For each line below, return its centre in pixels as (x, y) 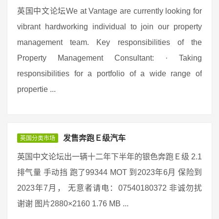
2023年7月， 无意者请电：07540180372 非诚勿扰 (109, 188)
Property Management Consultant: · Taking (109, 58)
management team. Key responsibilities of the (109, 42)
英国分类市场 (38, 138)
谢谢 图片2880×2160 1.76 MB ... (73, 204)
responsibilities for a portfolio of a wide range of (109, 74)
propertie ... (36, 89)
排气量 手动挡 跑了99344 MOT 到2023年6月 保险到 (109, 172)
